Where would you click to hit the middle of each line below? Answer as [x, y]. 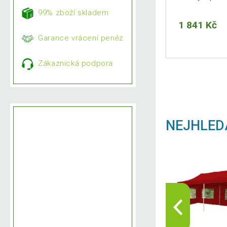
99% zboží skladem [73, 13]
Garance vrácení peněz [81, 38]
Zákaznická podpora [75, 64]
